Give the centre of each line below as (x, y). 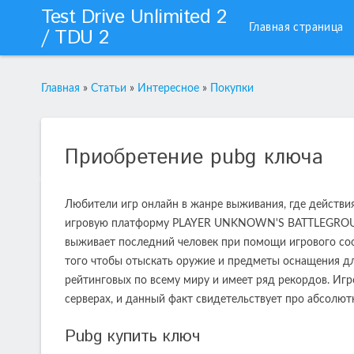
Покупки (232, 88)
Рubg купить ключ (132, 337)
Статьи (109, 88)
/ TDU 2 (75, 38)
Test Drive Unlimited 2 (134, 17)
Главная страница (296, 28)
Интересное (168, 88)
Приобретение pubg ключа (194, 158)
